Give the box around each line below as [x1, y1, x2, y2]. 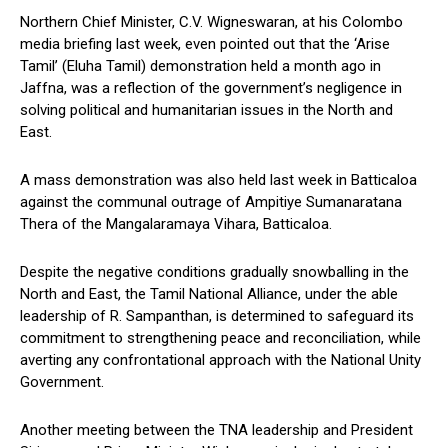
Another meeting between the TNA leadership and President [20, 421, 413, 440]
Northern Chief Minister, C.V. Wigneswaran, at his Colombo [20, 13, 403, 32]
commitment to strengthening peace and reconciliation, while [20, 329, 421, 348]
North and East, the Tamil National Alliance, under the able [20, 285, 398, 304]
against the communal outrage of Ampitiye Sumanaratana [20, 193, 402, 212]
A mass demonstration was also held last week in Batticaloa [20, 171, 417, 190]
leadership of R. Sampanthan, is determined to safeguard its [20, 307, 414, 326]
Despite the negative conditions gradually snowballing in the [20, 263, 409, 282]
